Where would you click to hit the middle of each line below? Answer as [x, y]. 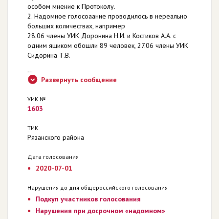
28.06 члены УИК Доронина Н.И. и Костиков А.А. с [102, 35]
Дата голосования [53, 156]
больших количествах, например [76, 26]
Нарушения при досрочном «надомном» [100, 210]
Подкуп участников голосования [88, 199]
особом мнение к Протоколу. [71, 6]
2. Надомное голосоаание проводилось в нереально [107, 16]
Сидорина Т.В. [49, 55]
